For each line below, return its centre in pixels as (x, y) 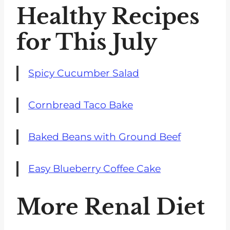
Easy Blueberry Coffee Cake (94, 169)
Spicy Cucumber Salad (84, 73)
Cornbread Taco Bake (81, 105)
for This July (87, 42)
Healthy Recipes (108, 17)
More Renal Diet (111, 207)
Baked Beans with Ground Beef (104, 137)
